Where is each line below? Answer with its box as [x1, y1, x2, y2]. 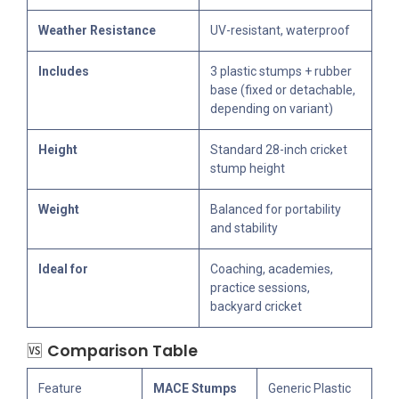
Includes [38, 64, 89, 79]
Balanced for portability [210, 202, 341, 217]
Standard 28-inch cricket [210, 142, 347, 158]
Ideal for [38, 262, 88, 277]
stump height [210, 161, 285, 176]
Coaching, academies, [210, 262, 333, 277]
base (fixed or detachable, [210, 83, 355, 98]
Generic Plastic [268, 381, 351, 396]
